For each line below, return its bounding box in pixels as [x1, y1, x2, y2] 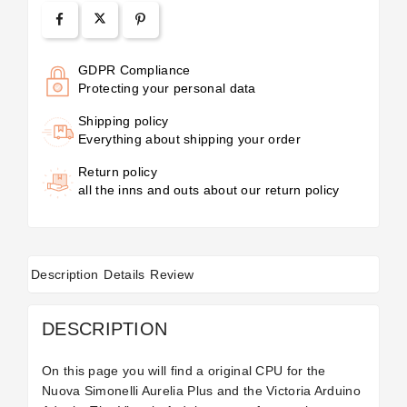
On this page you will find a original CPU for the [42, 363, 326, 378]
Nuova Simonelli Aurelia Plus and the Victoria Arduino [42, 383, 361, 398]
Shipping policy [78, 114, 169, 128]
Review [150, 267, 194, 282]
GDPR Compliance [78, 63, 191, 77]
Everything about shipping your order [78, 132, 301, 146]
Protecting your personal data [78, 81, 256, 95]
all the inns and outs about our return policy [78, 183, 340, 197]
